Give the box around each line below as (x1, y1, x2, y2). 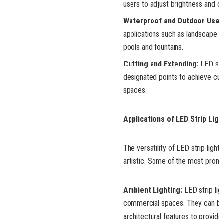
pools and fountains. (123, 43, 183, 52)
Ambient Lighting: (123, 185, 182, 195)
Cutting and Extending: (123, 59, 198, 69)
